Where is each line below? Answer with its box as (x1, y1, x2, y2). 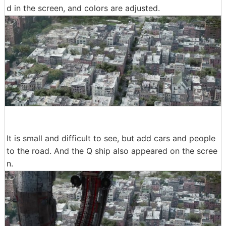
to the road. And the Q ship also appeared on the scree (7, 146, 217, 156)
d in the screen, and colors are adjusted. (7, 3, 160, 13)
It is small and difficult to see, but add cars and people (7, 133, 215, 144)
